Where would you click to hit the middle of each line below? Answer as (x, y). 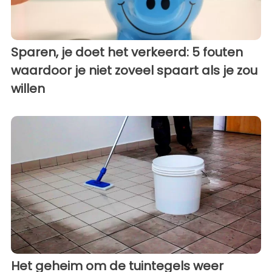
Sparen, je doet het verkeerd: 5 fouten (127, 53)
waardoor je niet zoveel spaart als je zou (134, 71)
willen (28, 89)
